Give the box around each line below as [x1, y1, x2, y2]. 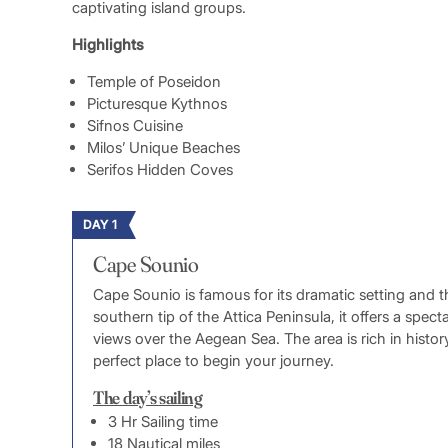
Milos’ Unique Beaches [87, 137, 240, 157]
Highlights [72, 34, 144, 54]
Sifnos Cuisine [87, 115, 183, 135]
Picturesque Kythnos [87, 93, 227, 113]
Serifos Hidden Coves [87, 159, 233, 179]
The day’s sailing [93, 385, 203, 409]
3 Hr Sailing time [108, 412, 218, 432]
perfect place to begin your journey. [93, 350, 334, 370]
